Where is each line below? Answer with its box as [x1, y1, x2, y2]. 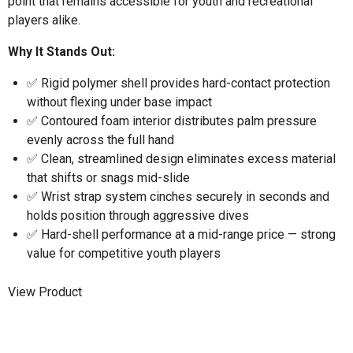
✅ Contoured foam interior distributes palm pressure [27, 113, 317, 128]
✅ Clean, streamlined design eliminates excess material [27, 150, 336, 166]
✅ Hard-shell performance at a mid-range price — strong [27, 226, 336, 242]
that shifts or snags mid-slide [27, 169, 190, 185]
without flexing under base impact [27, 94, 212, 110]
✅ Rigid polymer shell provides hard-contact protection [27, 75, 330, 91]
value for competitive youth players [27, 245, 221, 261]
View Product [8, 284, 82, 300]
